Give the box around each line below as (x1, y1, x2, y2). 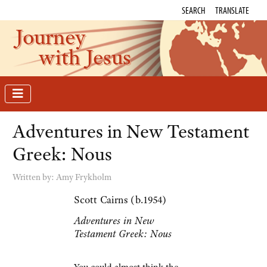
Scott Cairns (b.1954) (73, 193, 166, 207)
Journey (15, 23, 86, 51)
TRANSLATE (215, 4, 249, 16)
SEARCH (182, 4, 205, 16)
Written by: (13, 172, 56, 183)
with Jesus (39, 43, 131, 71)
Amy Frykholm (56, 172, 111, 183)
